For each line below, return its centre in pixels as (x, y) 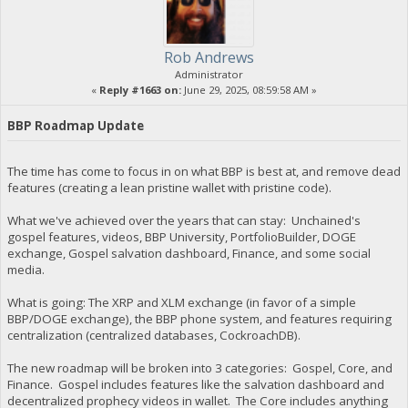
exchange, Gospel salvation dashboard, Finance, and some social (189, 254)
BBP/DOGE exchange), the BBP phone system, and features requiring (199, 319)
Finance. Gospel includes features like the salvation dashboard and (195, 385)
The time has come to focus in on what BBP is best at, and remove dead (204, 172)
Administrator (209, 74)
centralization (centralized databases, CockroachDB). (153, 336)
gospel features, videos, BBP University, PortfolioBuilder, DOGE (181, 237)
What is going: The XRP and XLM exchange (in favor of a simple (181, 303)
